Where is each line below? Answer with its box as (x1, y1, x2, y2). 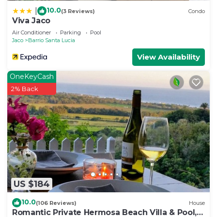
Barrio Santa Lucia (28, 37, 75, 44)
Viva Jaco (12, 16, 51, 26)
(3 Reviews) (61, 7, 95, 15)
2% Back (11, 85, 38, 93)
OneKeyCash (10, 72, 54, 81)
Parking (60, 29, 81, 36)
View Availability (137, 52, 200, 62)
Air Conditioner (12, 29, 51, 36)
